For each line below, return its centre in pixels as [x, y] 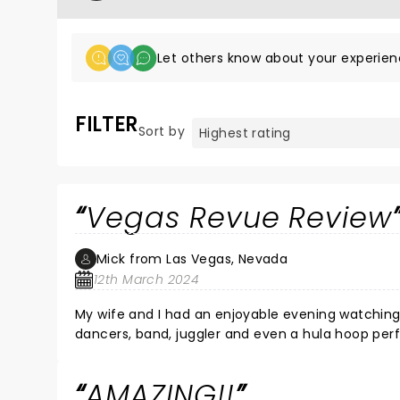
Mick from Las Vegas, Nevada [192, 259]
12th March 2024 [147, 279]
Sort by [162, 131]
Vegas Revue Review [239, 217]
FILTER [107, 124]
